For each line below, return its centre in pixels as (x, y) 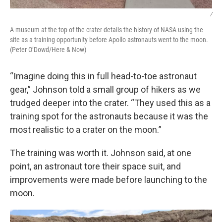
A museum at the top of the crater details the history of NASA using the (107, 30)
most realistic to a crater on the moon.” (86, 130)
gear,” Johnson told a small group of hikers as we (105, 89)
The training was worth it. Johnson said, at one (101, 153)
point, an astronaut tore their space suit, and (95, 166)
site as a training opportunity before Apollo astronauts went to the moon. (109, 40)
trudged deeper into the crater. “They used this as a (110, 103)
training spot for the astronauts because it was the (109, 116)
